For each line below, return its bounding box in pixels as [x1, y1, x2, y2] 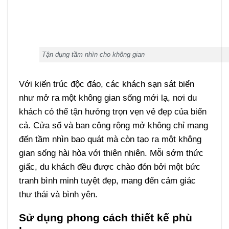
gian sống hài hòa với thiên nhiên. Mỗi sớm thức [18, 147, 203, 158]
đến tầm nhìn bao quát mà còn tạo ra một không [18, 133, 201, 144]
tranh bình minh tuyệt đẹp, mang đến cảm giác [18, 175, 196, 186]
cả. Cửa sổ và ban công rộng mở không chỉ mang [18, 120, 208, 130]
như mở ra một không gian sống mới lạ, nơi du [18, 92, 197, 103]
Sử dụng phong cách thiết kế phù [18, 211, 192, 223]
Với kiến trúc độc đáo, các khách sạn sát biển [18, 78, 194, 89]
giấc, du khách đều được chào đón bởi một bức [18, 161, 200, 172]
